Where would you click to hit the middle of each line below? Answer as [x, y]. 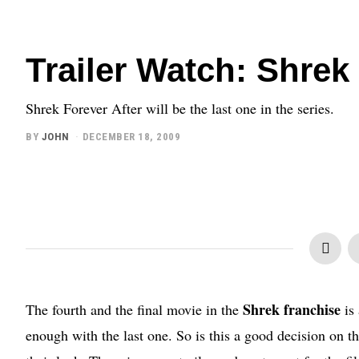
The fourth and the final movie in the [134, 309]
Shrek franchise [292, 309]
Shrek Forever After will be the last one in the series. [180, 108]
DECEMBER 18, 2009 [131, 136]
